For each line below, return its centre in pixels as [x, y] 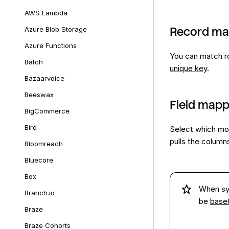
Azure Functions [51, 45]
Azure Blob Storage [56, 29]
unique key [188, 68]
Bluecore [39, 160]
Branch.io [40, 193]
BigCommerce [47, 111]
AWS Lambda [46, 13]
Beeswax [39, 95]
